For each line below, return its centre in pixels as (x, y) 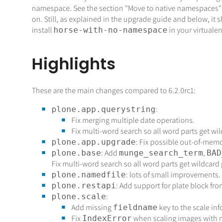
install (42, 30)
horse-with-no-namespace (110, 30)
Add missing (92, 208)
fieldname (135, 208)
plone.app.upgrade (93, 142)
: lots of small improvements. (173, 175)
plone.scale (79, 197)
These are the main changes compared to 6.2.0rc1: (113, 91)
